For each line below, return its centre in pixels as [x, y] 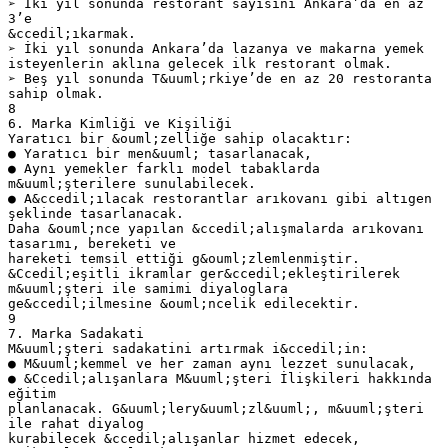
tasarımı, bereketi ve [92, 243]
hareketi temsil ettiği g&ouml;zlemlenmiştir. [184, 258]
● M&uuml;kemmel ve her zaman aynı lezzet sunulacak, [212, 363]
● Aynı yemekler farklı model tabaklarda [164, 168]
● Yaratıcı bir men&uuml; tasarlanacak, [160, 153]
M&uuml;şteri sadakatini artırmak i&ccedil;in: [188, 348]
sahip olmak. [56, 93]
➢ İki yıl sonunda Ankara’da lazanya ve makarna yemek [216, 48]
